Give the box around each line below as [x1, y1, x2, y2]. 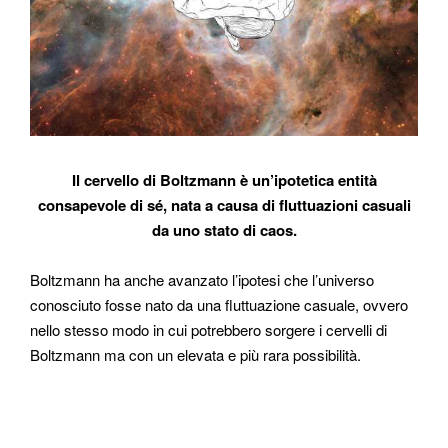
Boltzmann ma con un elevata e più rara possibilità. [30, 343, 361, 365]
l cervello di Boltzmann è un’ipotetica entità [75, 168, 377, 191]
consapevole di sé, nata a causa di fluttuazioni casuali [37, 193, 411, 216]
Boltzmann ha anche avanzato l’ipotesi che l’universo [30, 268, 374, 290]
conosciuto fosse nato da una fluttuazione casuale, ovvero [30, 293, 408, 315]
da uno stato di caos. [151, 218, 297, 241]
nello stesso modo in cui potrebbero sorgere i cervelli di [30, 318, 387, 340]
